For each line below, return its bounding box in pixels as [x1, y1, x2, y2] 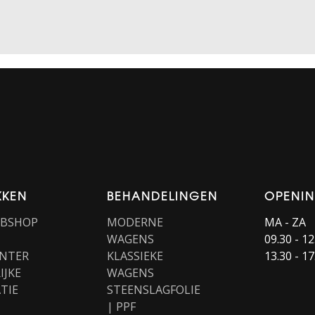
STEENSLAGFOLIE [107, 282, 200, 298]
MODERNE [107, 214, 163, 231]
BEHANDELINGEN [107, 187, 218, 205]
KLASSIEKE [107, 248, 163, 264]
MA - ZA [264, 214, 306, 231]
